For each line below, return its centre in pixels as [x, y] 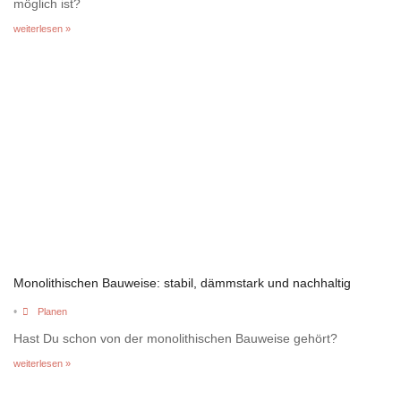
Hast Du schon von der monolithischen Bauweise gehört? [175, 338]
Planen [52, 311]
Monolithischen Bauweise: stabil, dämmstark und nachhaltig [182, 282]
